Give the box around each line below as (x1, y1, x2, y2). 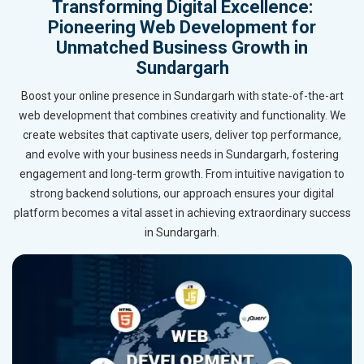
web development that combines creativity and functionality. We (18, 109, 346, 123)
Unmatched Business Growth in (56, 37, 308, 58)
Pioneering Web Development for (48, 17, 316, 38)
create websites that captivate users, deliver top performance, (23, 128, 341, 142)
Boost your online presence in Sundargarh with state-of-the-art (20, 89, 344, 103)
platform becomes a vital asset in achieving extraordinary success (13, 206, 351, 220)
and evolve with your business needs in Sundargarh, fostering (25, 148, 339, 162)
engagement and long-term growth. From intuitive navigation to (19, 167, 344, 181)
